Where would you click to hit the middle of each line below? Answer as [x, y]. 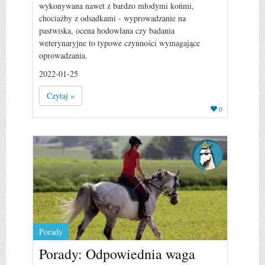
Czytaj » [61, 95]
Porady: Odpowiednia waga [117, 253]
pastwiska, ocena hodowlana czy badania [107, 30]
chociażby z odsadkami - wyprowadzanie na [112, 18]
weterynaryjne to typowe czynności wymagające [119, 43]
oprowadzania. [63, 55]
